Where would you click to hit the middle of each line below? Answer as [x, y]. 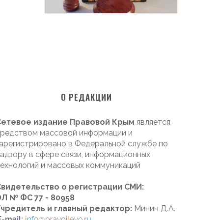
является [153, 122]
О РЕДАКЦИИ [86, 97]
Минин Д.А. [154, 208]
